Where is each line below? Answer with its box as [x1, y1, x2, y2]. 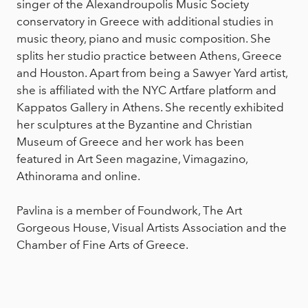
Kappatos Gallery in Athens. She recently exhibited [16, 100, 284, 115]
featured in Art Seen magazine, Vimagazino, [16, 152, 247, 166]
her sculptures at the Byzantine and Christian [16, 118, 252, 132]
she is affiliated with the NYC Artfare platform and [16, 83, 276, 98]
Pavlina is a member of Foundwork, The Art [16, 203, 242, 218]
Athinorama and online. [16, 169, 140, 184]
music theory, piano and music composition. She [16, 32, 271, 46]
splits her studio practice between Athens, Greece [16, 49, 282, 63]
